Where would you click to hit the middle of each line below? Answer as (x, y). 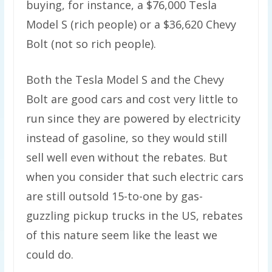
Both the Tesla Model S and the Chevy (125, 80)
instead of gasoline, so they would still (126, 138)
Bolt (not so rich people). (91, 44)
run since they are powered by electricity (133, 119)
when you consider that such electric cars (134, 177)
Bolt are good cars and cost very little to (132, 99)
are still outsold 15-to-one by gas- (114, 196)
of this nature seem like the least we (121, 235)
